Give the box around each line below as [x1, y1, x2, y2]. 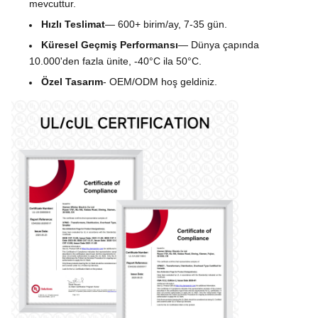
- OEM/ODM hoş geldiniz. [103, 75, 217, 87]
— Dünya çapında [178, 38, 259, 50]
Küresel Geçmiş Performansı [41, 38, 178, 50]
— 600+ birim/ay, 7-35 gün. [105, 18, 227, 30]
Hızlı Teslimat [41, 18, 105, 30]
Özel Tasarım [41, 75, 103, 87]
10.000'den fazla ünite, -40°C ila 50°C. [29, 55, 202, 67]
